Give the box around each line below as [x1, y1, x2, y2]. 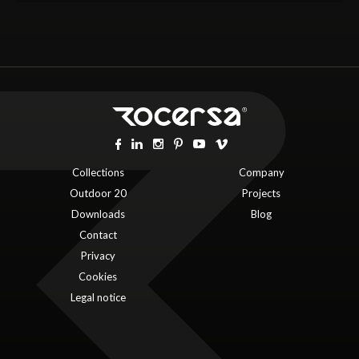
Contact [79, 228, 117, 241]
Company [238, 165, 284, 179]
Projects [242, 186, 280, 200]
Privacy [80, 248, 115, 262]
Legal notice [70, 290, 126, 304]
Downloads [71, 207, 125, 220]
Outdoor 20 [69, 186, 127, 200]
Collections [71, 165, 124, 179]
